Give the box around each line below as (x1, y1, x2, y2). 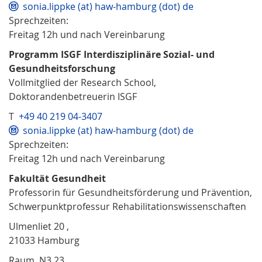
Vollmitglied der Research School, (9, 75, 156, 89)
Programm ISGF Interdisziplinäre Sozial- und (9, 47, 215, 61)
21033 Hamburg (9, 233, 80, 247)
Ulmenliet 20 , (9, 219, 69, 233)
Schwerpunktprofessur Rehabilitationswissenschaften (9, 199, 246, 213)
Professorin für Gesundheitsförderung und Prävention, (9, 185, 252, 199)
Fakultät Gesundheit (9, 171, 106, 185)
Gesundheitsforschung (9, 61, 115, 75)
